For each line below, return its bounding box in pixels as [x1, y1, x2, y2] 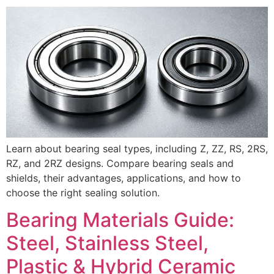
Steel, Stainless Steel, [6, 231, 209, 256]
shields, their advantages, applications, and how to [6, 171, 241, 184]
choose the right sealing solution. [6, 186, 160, 199]
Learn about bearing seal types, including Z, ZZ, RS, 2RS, [6, 142, 268, 155]
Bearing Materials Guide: [6, 208, 234, 232]
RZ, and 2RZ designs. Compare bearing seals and [6, 157, 234, 169]
